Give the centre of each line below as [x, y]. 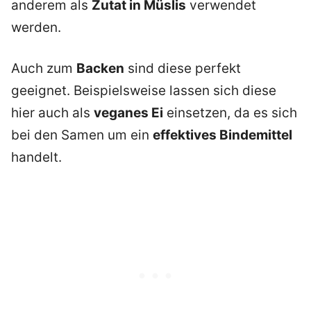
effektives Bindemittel [222, 135]
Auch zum [44, 68]
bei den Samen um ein [82, 135]
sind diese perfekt [183, 68]
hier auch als [52, 112]
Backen [100, 68]
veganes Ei [128, 112]
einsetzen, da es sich [230, 112]
